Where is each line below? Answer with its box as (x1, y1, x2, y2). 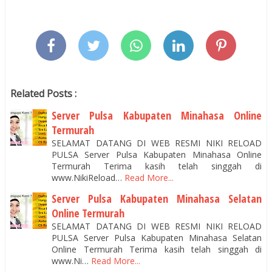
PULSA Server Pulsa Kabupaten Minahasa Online (52, 148, 262, 160)
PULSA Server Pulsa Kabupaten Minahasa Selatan (52, 232, 262, 244)
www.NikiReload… (52, 171, 122, 183)
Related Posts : (10, 86, 76, 100)
